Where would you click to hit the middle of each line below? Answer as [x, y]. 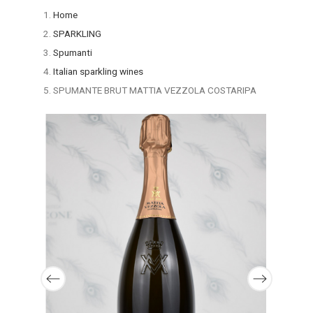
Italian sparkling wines [98, 71]
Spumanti [72, 52]
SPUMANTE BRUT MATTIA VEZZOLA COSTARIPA [154, 90]
